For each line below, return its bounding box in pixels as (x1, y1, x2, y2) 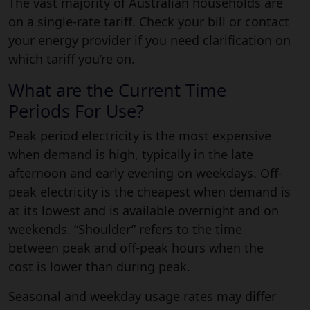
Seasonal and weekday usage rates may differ (8, 287, 276, 304)
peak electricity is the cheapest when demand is (8, 183, 291, 200)
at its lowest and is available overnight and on (8, 201, 279, 219)
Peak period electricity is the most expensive (8, 127, 271, 144)
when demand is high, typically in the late (8, 145, 253, 163)
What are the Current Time (8, 77, 226, 102)
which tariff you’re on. (8, 50, 135, 67)
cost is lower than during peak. (8, 257, 190, 275)
